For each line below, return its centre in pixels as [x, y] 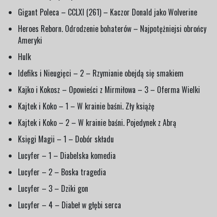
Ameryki [30, 40]
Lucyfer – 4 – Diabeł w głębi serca [70, 205]
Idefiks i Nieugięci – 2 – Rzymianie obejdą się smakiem [101, 73]
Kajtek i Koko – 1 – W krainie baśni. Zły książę [86, 106]
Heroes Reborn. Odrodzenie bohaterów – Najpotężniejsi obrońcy [112, 28]
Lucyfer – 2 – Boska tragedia [62, 172]
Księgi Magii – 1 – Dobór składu [66, 139]
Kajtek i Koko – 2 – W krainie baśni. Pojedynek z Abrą [97, 122]
